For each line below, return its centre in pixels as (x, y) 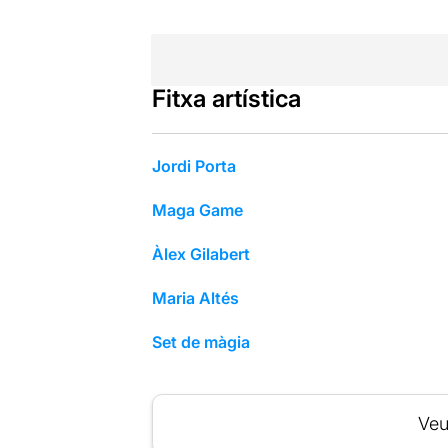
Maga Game (197, 209)
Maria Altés (195, 297)
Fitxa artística (226, 98)
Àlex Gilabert (200, 253)
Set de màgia (200, 341)
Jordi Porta (193, 165)
